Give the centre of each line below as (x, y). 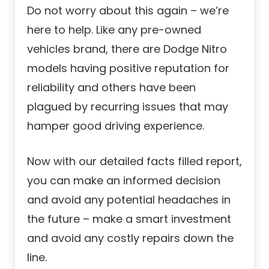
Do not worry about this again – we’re (128, 11)
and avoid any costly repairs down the (130, 238)
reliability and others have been (111, 88)
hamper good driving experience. (116, 126)
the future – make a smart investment (129, 219)
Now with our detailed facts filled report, (134, 162)
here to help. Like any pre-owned (114, 30)
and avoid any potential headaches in (129, 200)
